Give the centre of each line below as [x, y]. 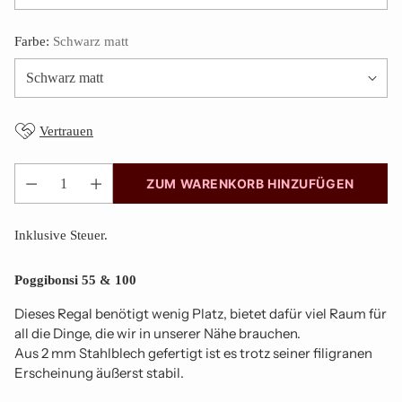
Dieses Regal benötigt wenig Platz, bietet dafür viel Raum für [201, 314]
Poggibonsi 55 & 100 [75, 280]
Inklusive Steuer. [61, 235]
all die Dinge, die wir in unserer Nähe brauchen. [157, 333]
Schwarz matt [91, 41]
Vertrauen [66, 131]
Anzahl [34, 202]
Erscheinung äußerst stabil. [99, 373]
